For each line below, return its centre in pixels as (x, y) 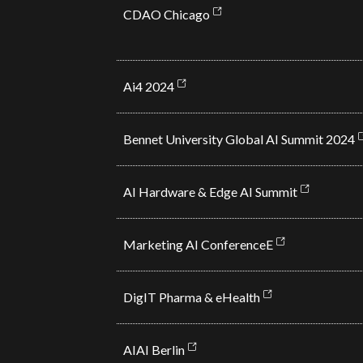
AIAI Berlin (154, 350)
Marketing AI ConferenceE (198, 244)
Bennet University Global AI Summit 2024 (239, 139)
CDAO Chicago (166, 14)
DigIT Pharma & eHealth (191, 297)
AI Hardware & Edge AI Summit (210, 192)
